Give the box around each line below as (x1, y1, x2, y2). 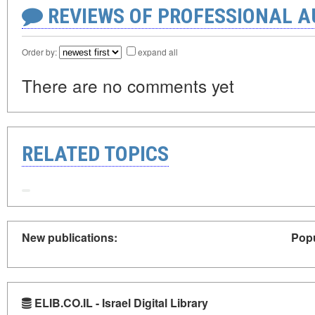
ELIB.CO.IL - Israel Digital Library (32, 294, 208, 311)
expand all (138, 46, 178, 58)
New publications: (22, 229, 117, 245)
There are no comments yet (22, 73, 234, 98)
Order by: (22, 46, 59, 58)
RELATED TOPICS (22, 141, 169, 167)
